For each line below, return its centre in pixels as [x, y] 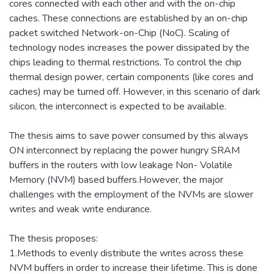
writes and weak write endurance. [80, 209]
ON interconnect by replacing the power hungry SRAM [124, 150]
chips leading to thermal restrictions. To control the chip [125, 62]
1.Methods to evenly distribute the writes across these [126, 253]
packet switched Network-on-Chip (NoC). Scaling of [119, 33]
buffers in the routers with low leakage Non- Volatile [121, 165]
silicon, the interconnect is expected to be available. [118, 106]
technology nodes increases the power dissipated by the [129, 47]
